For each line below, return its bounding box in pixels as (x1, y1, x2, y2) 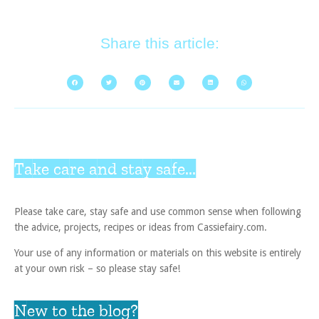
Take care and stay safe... (14, 158, 196, 179)
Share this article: (100, 35, 219, 52)
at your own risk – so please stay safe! (14, 263, 180, 275)
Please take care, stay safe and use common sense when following (14, 205, 301, 217)
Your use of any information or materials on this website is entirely (14, 247, 301, 259)
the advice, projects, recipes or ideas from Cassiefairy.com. (14, 221, 267, 233)
